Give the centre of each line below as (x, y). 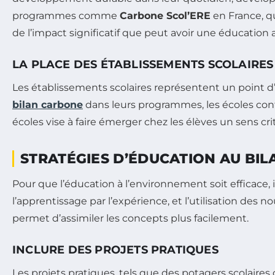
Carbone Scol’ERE (165, 16)
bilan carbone (48, 105)
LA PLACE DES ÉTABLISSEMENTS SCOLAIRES (143, 64)
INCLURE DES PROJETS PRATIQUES (115, 250)
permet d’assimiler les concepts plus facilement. (130, 218)
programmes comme (66, 16)
